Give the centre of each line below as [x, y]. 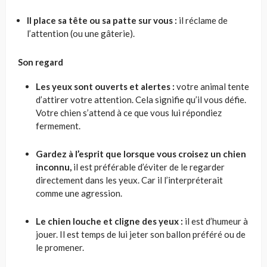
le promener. [61, 247]
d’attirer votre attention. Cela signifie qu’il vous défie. [141, 99]
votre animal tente [212, 86]
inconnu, [54, 167]
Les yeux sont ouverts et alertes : [105, 86]
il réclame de [202, 20]
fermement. [58, 125]
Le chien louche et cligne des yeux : [109, 221]
